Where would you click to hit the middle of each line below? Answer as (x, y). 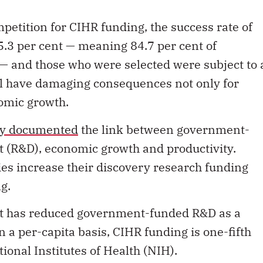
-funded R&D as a (193, 213)
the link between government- (164, 129)
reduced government (87, 213)
